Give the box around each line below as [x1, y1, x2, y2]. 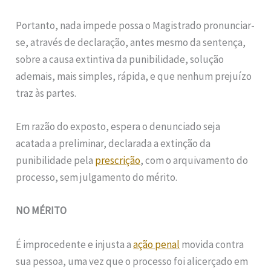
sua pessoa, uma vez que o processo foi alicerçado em [16, 254, 249, 268]
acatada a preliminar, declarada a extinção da [16, 137, 211, 151]
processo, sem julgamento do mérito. [16, 171, 178, 184]
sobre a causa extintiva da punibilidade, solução [16, 53, 224, 67]
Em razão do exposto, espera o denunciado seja [16, 120, 221, 134]
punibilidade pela [16, 154, 96, 168]
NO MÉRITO [16, 204, 67, 218]
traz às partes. [16, 87, 77, 100]
